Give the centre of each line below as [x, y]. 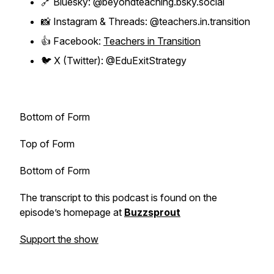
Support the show [59, 239]
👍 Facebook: [72, 41]
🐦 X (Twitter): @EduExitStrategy [114, 61]
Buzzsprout [152, 212]
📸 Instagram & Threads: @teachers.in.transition [146, 21]
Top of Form [47, 144]
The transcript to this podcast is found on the [118, 198]
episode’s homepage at [72, 212]
